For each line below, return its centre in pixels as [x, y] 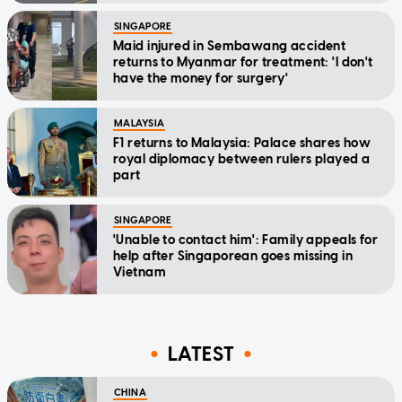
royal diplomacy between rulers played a [242, 160]
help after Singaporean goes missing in [233, 257]
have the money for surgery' [201, 79]
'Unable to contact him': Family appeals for [246, 240]
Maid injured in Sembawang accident [230, 47]
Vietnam [140, 273]
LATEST [201, 354]
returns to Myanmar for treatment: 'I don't [243, 63]
